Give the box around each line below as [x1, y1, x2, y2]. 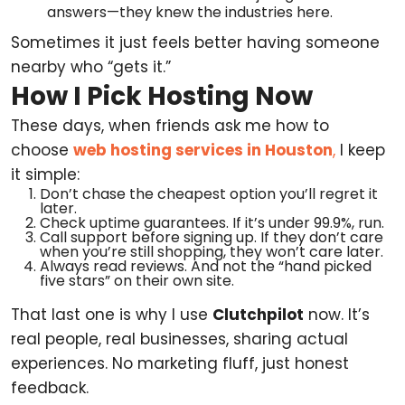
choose [11, 139, 73, 161]
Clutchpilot [212, 304, 304, 325]
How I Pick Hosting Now [11, 79, 313, 114]
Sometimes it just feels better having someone [11, 32, 380, 53]
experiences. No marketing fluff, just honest [11, 353, 349, 374]
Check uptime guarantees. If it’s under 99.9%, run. [40, 212, 384, 233]
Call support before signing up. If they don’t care [40, 227, 383, 248]
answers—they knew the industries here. [47, 2, 333, 23]
